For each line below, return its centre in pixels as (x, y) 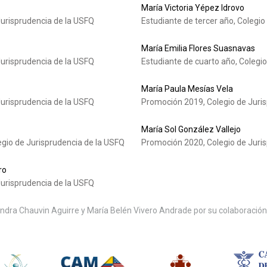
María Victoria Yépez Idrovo (193, 8)
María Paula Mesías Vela (187, 89)
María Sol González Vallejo (191, 130)
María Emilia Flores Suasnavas (198, 49)
